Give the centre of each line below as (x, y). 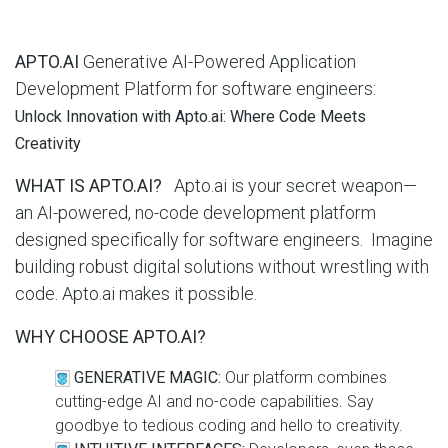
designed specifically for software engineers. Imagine (224, 239)
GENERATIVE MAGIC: (149, 377)
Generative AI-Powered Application (219, 61)
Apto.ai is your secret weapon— (291, 185)
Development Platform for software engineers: (195, 88)
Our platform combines (306, 377)
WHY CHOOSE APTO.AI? (110, 336)
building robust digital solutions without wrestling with (222, 266)
